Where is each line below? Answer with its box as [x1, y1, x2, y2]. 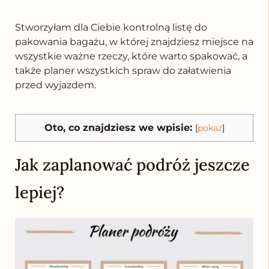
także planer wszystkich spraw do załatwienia [15, 64, 231, 76]
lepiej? [15, 181, 64, 202]
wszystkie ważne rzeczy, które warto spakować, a [15, 50, 247, 62]
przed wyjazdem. [15, 79, 96, 91]
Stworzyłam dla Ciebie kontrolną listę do [15, 21, 207, 33]
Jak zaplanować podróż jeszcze [15, 154, 250, 175]
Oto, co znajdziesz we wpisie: [44, 121, 192, 133]
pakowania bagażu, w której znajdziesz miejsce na [15, 35, 253, 47]
